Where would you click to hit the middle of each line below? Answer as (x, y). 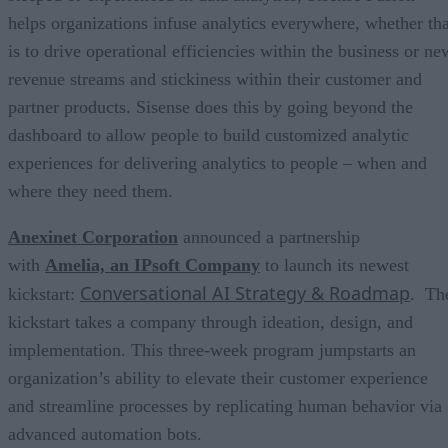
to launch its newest (334, 264)
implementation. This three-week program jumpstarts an (212, 349)
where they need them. (90, 190)
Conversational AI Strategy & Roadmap (245, 292)
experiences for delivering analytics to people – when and (217, 162)
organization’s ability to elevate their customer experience (218, 377)
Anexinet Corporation (93, 236)
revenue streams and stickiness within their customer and (215, 78)
